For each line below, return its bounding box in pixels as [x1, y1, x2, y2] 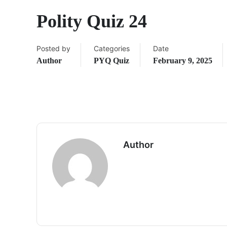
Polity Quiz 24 [36, 11, 147, 31]
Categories [94, 44, 130, 53]
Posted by [36, 44, 70, 53]
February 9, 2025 [153, 56, 212, 65]
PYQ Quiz [94, 56, 129, 65]
